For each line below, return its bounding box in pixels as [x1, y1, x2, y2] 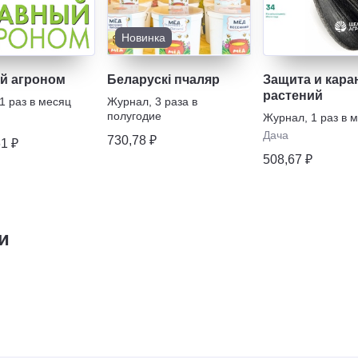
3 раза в [155, 94, 197, 108]
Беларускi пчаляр [107, 72, 220, 86]
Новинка [121, 30, 165, 44]
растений [263, 88, 323, 102]
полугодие [107, 109, 161, 122]
